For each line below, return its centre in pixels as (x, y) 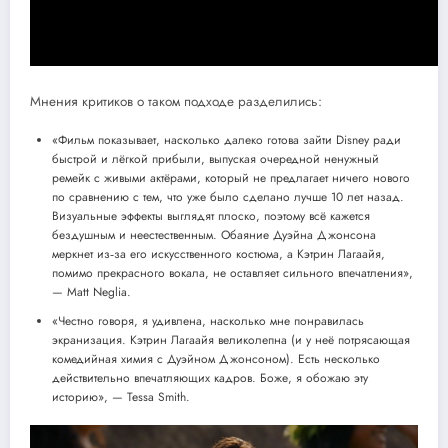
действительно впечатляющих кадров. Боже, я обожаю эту (210, 378)
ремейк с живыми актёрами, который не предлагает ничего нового (231, 178)
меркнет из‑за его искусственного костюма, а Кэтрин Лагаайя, (218, 254)
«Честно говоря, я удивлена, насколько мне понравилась (208, 321)
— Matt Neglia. (91, 292)
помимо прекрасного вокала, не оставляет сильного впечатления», (232, 273)
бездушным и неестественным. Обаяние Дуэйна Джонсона (214, 235)
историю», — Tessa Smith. (121, 397)
